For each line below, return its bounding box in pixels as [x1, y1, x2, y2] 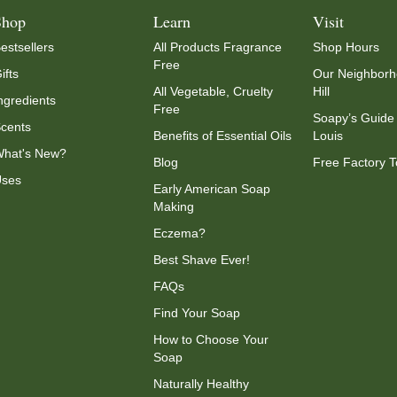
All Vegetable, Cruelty [152, 84, 273, 98]
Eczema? [152, 226, 206, 240]
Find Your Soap [152, 306, 240, 320]
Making [152, 199, 194, 214]
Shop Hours [313, 40, 380, 54]
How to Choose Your [152, 332, 269, 346]
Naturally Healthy [152, 377, 249, 391]
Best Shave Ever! [152, 253, 250, 267]
